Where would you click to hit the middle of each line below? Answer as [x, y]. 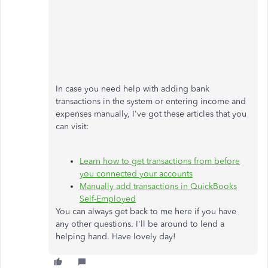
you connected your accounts [136, 173]
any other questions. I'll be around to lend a [140, 224]
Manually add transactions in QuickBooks [158, 186]
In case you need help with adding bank [133, 89]
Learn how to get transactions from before [160, 161]
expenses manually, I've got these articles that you [151, 114]
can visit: [73, 126]
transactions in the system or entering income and [151, 101]
